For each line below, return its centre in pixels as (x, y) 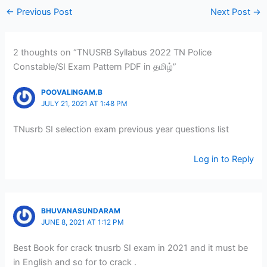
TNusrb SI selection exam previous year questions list (121, 130)
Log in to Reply (223, 159)
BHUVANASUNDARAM (80, 211)
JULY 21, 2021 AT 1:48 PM (84, 103)
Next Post (232, 12)
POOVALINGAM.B (72, 92)
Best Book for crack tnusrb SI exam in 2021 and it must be (131, 248)
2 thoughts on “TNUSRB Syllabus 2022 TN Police (113, 52)
